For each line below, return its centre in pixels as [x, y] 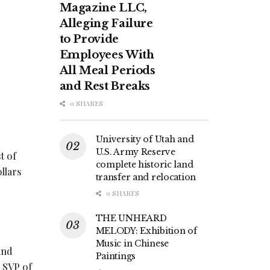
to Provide [89, 39]
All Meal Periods [107, 71]
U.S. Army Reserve [135, 152]
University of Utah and [145, 140]
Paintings [115, 256]
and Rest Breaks [105, 86]
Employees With [107, 55]
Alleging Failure [106, 24]
